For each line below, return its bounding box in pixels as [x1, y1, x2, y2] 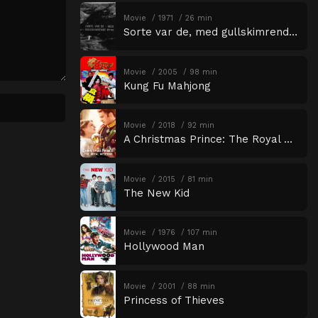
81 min [187, 174, 213, 184]
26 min [185, 13, 212, 23]
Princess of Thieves [123, 293, 224, 307]
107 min [187, 228, 217, 238]
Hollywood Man [123, 240, 204, 253]
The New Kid [123, 186, 190, 199]
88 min [187, 281, 215, 291]
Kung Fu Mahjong [123, 79, 211, 92]
